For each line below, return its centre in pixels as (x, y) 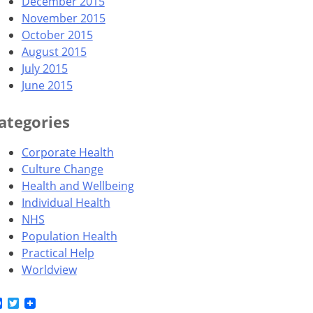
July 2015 (44, 68)
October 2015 (57, 35)
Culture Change (62, 169)
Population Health (69, 236)
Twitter (37, 304)
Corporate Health (67, 152)
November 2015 (63, 18)
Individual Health (66, 202)
